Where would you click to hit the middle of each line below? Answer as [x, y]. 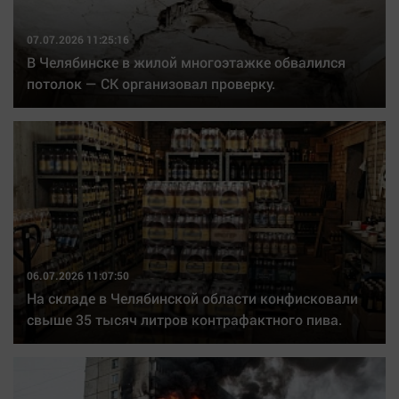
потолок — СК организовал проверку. [151, 83]
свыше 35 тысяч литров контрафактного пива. [184, 319]
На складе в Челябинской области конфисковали [192, 298]
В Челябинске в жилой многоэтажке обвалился [186, 62]
